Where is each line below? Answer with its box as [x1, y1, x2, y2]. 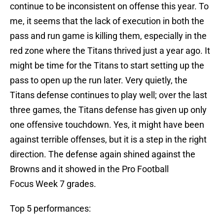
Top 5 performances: [10, 203, 91, 214]
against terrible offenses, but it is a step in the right [10, 134, 207, 145]
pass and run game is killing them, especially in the [10, 31, 207, 41]
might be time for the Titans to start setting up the [10, 60, 204, 71]
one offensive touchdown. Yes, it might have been [10, 119, 204, 130]
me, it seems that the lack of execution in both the [10, 16, 204, 27]
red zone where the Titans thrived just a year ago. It [10, 45, 210, 56]
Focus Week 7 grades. [10, 179, 96, 189]
